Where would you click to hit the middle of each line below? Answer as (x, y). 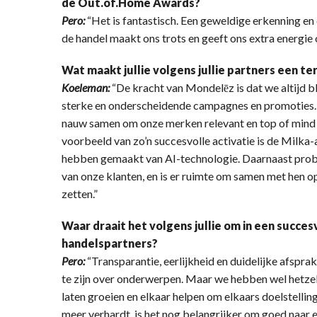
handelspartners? (110, 243)
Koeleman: (87, 87)
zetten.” (80, 193)
